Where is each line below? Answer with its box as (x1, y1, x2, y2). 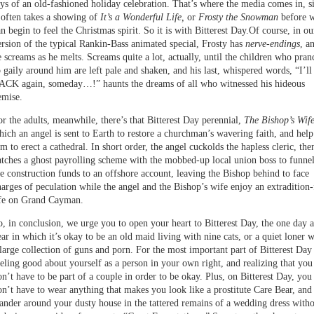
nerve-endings (245, 39, 300, 49)
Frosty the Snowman (198, 12, 278, 22)
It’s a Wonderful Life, (100, 12, 184, 22)
